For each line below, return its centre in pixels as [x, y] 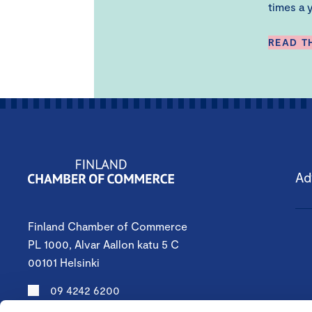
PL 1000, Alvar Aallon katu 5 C [103, 244]
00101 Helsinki [64, 263]
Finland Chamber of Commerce [108, 226]
